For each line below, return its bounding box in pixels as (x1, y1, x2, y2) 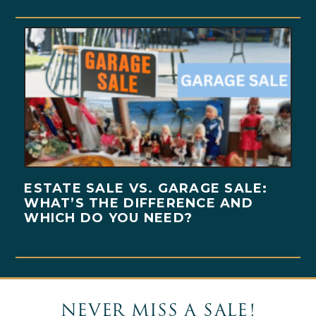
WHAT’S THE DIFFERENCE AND (24, 195, 253, 211)
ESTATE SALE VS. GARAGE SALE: (24, 180, 268, 196)
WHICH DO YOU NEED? (24, 209, 193, 226)
